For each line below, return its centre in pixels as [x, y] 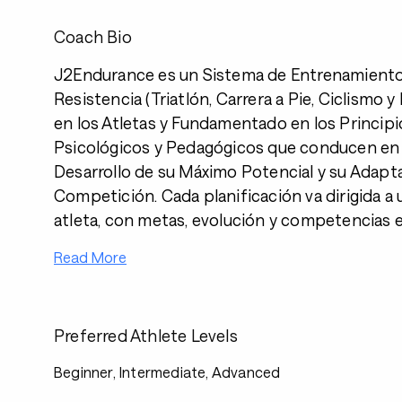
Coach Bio [93, 37]
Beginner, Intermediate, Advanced [167, 372]
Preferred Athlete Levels [146, 336]
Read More [90, 257]
